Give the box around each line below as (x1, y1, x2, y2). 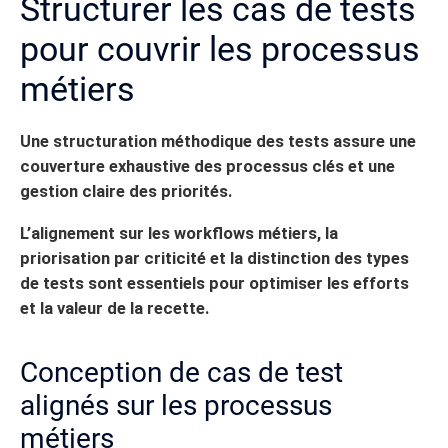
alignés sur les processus (20, 388, 332, 422)
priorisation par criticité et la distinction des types (20, 248, 409, 268)
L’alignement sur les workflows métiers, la (20, 223, 338, 243)
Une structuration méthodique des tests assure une (20, 132, 416, 152)
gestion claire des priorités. (20, 182, 232, 202)
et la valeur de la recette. (20, 298, 209, 318)
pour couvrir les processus (20, 29, 420, 70)
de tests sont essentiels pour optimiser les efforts (20, 273, 409, 293)
